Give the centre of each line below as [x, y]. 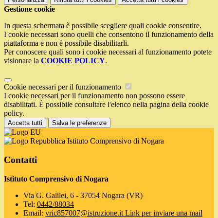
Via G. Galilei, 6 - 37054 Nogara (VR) [83, 195]
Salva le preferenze [79, 123]
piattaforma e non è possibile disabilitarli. [66, 43]
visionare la [22, 61]
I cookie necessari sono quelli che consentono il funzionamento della [109, 35]
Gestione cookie [29, 9]
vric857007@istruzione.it [85, 213]
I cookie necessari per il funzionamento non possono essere [94, 96]
